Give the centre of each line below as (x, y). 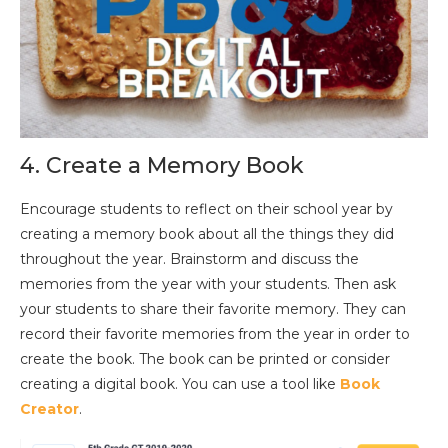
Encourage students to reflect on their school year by (206, 209)
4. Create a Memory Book (162, 166)
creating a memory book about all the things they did (207, 234)
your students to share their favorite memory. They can (213, 309)
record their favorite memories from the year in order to (215, 334)
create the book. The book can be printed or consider (205, 359)
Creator (49, 409)
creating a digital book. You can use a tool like (180, 384)
